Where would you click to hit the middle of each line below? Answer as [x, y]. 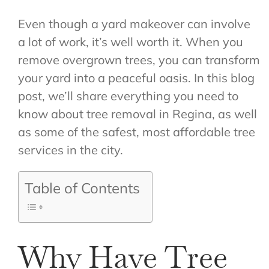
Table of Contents [82, 188]
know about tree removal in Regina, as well [137, 114]
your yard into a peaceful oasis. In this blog [136, 78]
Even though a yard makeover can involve [134, 24]
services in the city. [70, 150]
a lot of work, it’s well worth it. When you [130, 42]
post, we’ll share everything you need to [128, 96]
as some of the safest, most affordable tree [136, 132]
